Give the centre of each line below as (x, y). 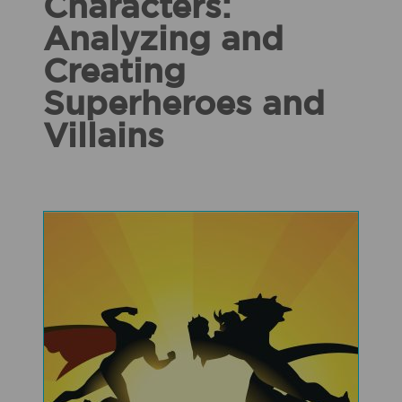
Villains (104, 137)
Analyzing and (163, 40)
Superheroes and (184, 105)
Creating (114, 73)
